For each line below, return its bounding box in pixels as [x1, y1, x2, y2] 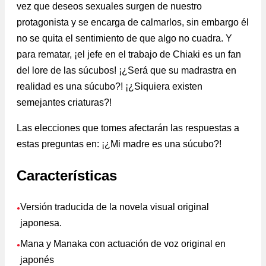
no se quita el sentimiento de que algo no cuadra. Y [17, 33, 232, 43]
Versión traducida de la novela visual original [20, 202, 209, 213]
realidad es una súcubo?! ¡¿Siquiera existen [17, 81, 202, 91]
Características [17, 167, 117, 183]
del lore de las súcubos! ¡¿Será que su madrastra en [17, 65, 236, 75]
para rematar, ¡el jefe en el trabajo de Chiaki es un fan [17, 49, 241, 59]
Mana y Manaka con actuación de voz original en [20, 239, 226, 249]
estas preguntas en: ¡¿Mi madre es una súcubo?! [17, 138, 221, 149]
